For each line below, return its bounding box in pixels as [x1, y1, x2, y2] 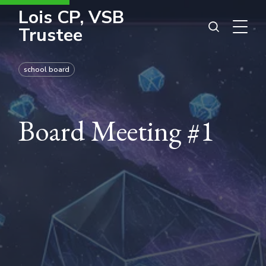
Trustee [18, 23, 83, 47]
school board [24, 65, 70, 74]
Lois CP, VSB [18, 5, 125, 30]
